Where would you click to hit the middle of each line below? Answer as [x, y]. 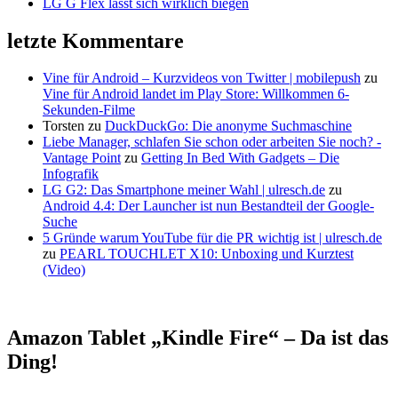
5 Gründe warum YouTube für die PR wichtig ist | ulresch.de [212, 238]
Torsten [64, 126]
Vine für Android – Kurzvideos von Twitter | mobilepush [202, 78]
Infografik [71, 174]
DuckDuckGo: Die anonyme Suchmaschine [228, 126]
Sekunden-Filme [89, 110]
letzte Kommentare [96, 40]
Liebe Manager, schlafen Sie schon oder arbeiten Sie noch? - [212, 142]
